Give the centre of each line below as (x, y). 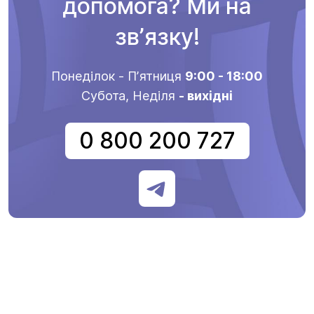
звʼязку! (157, 37)
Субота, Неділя (130, 96)
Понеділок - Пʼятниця (118, 76)
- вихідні (206, 96)
